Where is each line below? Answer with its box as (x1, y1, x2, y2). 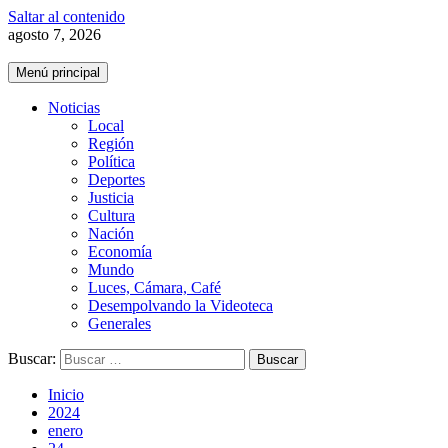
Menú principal (16, 65, 100, 80)
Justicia (88, 189, 134, 206)
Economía (88, 243, 152, 260)
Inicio (48, 386, 84, 403)
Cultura (88, 207, 135, 224)
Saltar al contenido (8, 8, 125, 25)
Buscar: (8, 350, 56, 367)
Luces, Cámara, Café (88, 279, 221, 296)
